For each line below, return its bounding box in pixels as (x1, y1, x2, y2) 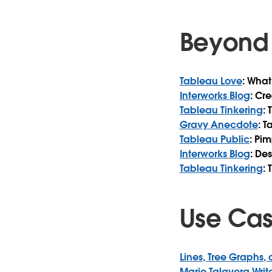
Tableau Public (179, 132, 250, 146)
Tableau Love (179, 74, 242, 87)
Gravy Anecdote (179, 118, 258, 131)
